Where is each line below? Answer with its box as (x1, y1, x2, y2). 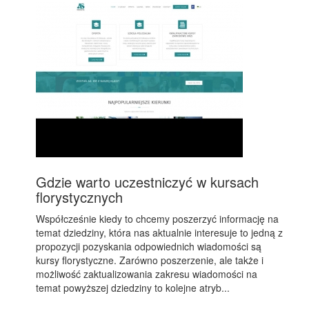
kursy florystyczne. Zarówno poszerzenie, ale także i (36, 253, 264, 267)
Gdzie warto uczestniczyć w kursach (36, 172, 259, 192)
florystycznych (36, 187, 123, 207)
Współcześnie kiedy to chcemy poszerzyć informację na (36, 212, 279, 226)
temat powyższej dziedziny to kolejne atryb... (36, 281, 230, 295)
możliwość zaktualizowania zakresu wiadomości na (36, 267, 258, 281)
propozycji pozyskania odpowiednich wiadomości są (36, 239, 262, 253)
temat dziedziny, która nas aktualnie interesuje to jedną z (36, 226, 283, 239)
